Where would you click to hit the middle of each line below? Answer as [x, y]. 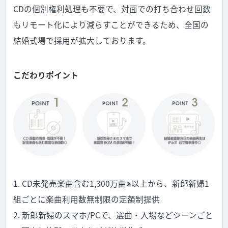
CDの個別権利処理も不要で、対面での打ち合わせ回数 [112, 9]
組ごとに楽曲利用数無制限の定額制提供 [87, 199]
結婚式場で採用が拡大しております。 [82, 40]
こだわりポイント [46, 75]
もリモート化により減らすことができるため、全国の [111, 25]
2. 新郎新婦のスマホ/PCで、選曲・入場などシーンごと [113, 215]
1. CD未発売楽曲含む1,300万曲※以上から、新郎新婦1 [111, 183]
